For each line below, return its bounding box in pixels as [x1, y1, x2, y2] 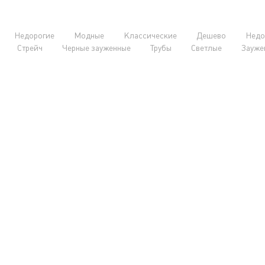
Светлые [190, 43, 222, 53]
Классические [123, 31, 177, 40]
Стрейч [17, 43, 43, 53]
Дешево [196, 31, 226, 40]
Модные [73, 31, 104, 40]
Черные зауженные [62, 43, 131, 53]
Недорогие [14, 31, 54, 40]
